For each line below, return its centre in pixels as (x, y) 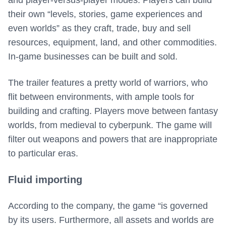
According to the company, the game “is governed (108, 206)
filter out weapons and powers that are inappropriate (113, 139)
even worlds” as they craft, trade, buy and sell (99, 29)
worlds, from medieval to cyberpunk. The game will (110, 125)
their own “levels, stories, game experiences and (105, 14)
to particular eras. (43, 154)
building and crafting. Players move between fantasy (113, 111)
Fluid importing (45, 180)
